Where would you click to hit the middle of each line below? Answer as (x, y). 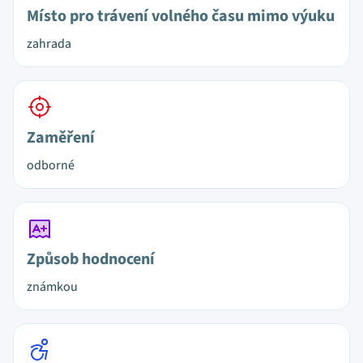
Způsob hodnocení (91, 259)
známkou (52, 287)
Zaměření (61, 138)
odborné (51, 165)
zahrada (49, 44)
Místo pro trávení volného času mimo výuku (181, 16)
